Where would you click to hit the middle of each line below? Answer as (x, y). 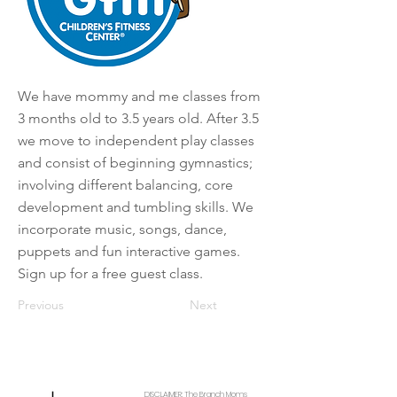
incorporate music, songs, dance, (122, 229)
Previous (41, 305)
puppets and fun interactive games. (129, 251)
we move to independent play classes (136, 140)
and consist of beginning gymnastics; (135, 163)
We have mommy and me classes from (139, 96)
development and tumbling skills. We (136, 207)
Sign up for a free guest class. (110, 273)
